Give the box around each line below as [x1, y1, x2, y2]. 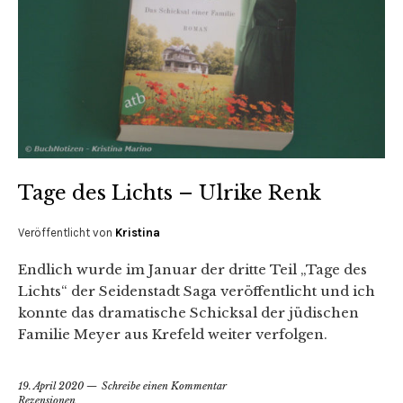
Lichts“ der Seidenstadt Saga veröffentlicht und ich [18, 282, 375, 300]
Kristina [115, 226, 160, 240]
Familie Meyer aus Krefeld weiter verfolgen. [18, 326, 327, 344]
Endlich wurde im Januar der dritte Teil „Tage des [18, 261, 367, 279]
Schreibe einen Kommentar [102, 380, 227, 393]
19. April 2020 [18, 380, 84, 393]
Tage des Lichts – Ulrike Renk [18, 181, 321, 206]
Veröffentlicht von [18, 226, 115, 240]
